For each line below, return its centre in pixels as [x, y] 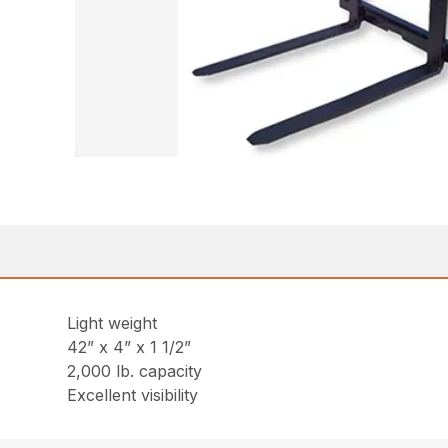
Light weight [112, 323]
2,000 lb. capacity [135, 371]
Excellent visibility [133, 395]
